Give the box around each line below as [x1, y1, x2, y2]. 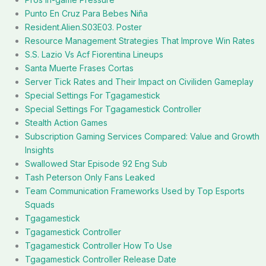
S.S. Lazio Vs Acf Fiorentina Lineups [25, 49, 163, 59]
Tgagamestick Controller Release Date [25, 254, 176, 264]
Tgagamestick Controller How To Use [25, 240, 172, 251]
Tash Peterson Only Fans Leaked [25, 172, 155, 182]
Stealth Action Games [25, 118, 107, 128]
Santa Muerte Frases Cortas [25, 63, 134, 73]
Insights [25, 145, 54, 155]
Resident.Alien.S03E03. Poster [25, 22, 142, 32]
